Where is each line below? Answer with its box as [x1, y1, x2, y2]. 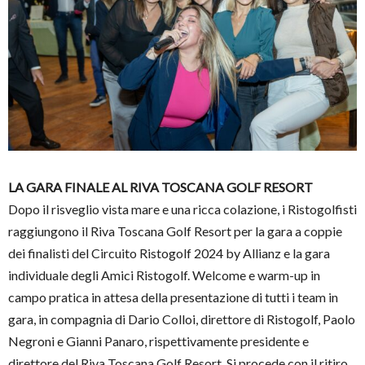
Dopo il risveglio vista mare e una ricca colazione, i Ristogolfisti [8, 201, 357, 218]
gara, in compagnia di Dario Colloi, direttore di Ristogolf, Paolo [8, 311, 355, 328]
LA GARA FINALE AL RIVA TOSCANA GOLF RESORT [8, 179, 313, 196]
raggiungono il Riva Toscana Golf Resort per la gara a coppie [8, 223, 342, 240]
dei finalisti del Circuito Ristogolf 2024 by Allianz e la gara [8, 245, 330, 262]
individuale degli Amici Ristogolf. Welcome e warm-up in [8, 267, 320, 284]
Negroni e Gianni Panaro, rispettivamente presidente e [8, 333, 309, 350]
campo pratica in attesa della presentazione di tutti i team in [8, 289, 338, 306]
